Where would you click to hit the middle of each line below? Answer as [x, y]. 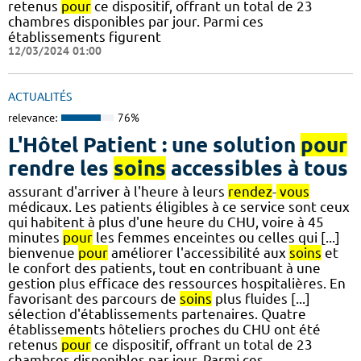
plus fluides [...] [261, 298]
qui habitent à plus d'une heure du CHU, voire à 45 [166, 222]
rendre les [61, 168]
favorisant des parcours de [94, 298]
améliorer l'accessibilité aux [199, 252]
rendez [250, 191]
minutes [35, 237]
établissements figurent [85, 37]
